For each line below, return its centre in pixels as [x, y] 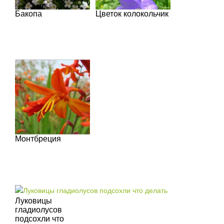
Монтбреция [38, 139]
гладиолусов [38, 209]
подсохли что [39, 218]
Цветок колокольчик [132, 14]
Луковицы [33, 200]
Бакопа [28, 14]
